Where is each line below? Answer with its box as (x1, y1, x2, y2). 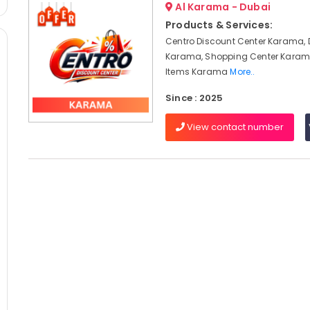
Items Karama (165, 66, 230, 77)
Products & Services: (165, 18, 273, 32)
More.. (230, 66, 255, 77)
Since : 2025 (165, 91, 224, 104)
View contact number (184, 120, 284, 134)
